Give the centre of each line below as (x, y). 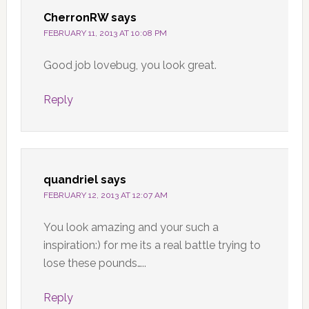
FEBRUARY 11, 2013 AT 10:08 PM (105, 33)
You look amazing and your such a (131, 227)
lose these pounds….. (94, 263)
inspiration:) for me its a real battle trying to (152, 245)
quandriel (70, 179)
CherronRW (76, 17)
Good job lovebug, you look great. (130, 65)
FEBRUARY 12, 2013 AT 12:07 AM (105, 195)
